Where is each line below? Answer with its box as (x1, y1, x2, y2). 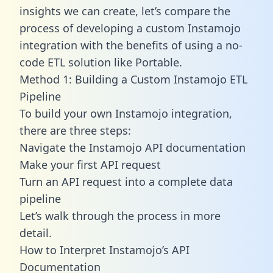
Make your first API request (19, 157, 161, 172)
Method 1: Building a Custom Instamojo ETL (19, 71, 247, 87)
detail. (19, 225, 52, 240)
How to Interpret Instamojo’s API (19, 242, 190, 257)
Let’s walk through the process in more (19, 208, 221, 223)
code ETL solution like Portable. (19, 54, 182, 69)
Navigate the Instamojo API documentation (19, 140, 246, 155)
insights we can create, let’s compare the (19, 3, 230, 18)
